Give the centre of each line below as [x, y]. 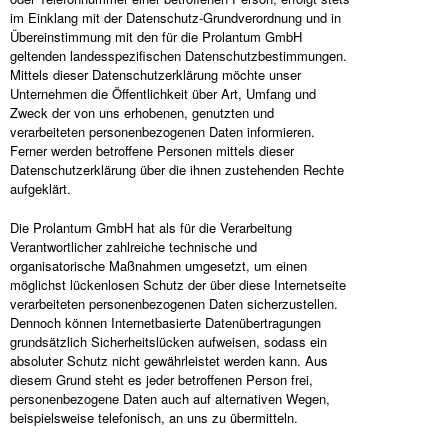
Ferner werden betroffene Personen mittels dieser [152, 150]
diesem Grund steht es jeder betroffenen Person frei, [161, 379]
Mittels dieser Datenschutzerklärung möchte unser [155, 74]
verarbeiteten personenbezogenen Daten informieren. [162, 131]
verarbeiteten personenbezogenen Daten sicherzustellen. [174, 303]
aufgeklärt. [40, 188]
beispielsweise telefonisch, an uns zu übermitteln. [154, 417]
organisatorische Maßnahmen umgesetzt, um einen [158, 265]
